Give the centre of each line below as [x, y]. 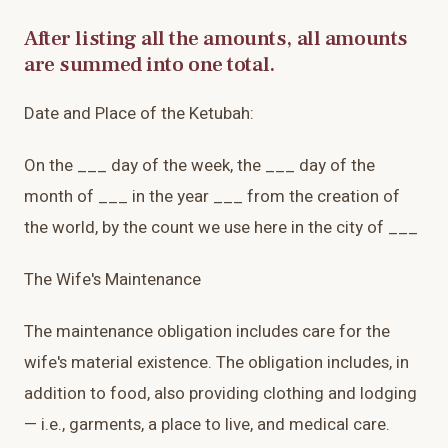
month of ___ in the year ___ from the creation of [212, 197]
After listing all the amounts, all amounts [216, 38]
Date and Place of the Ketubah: [139, 114]
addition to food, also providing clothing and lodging [220, 394]
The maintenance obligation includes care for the [207, 332]
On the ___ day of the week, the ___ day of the [199, 166]
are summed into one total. [149, 64]
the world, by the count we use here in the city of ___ [221, 228]
